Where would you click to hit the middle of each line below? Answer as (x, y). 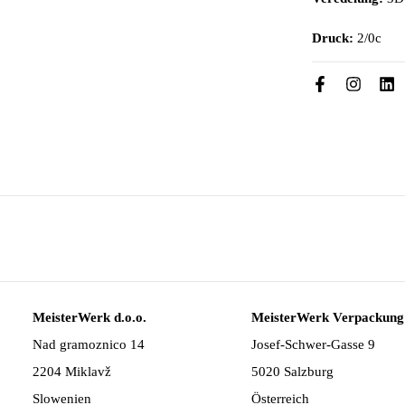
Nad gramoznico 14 (88, 344)
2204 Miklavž (71, 371)
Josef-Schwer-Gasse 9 (313, 344)
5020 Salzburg (292, 371)
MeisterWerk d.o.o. (89, 317)
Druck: (332, 38)
